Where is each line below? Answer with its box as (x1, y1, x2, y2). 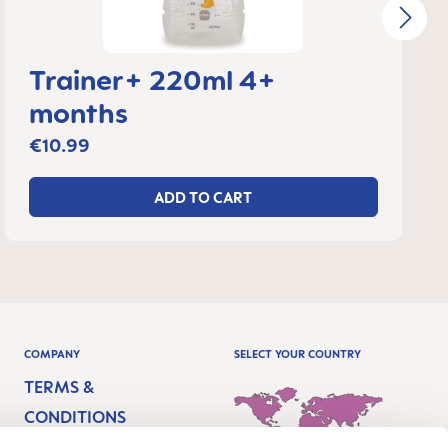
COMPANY (24, 347, 81, 361)
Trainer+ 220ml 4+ (28, 63, 276, 96)
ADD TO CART (154, 188, 253, 206)
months (28, 96, 128, 129)
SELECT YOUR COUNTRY (233, 347, 361, 361)
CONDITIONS (24, 407, 127, 427)
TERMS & (24, 377, 96, 397)
